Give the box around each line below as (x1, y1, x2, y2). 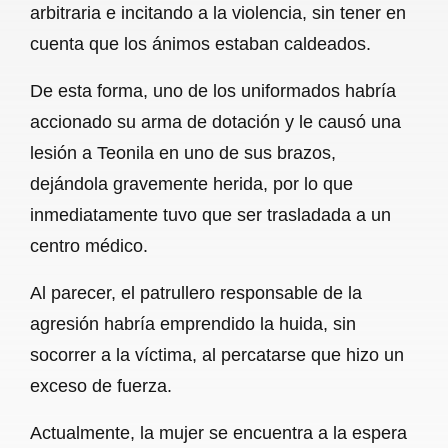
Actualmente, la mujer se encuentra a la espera (30, 422, 407, 443)
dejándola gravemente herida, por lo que (30, 173, 353, 194)
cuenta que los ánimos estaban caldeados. (30, 33, 371, 54)
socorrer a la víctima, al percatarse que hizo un (30, 344, 404, 365)
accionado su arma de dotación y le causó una (30, 111, 401, 132)
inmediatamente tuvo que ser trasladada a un (30, 204, 391, 225)
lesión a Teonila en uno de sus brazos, (30, 142, 336, 163)
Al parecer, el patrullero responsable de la (30, 282, 362, 303)
